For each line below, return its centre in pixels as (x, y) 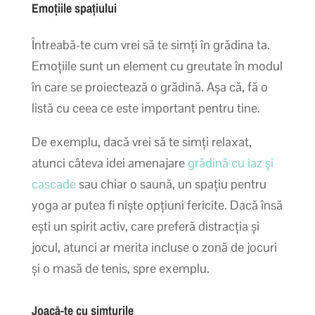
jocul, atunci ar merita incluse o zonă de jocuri (154, 247)
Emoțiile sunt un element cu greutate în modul (157, 65)
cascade (53, 184)
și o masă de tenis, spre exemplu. (120, 268)
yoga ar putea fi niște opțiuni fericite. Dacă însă (157, 205)
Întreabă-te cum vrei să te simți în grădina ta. (150, 44)
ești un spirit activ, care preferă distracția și (145, 226)
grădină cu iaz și (230, 162)
